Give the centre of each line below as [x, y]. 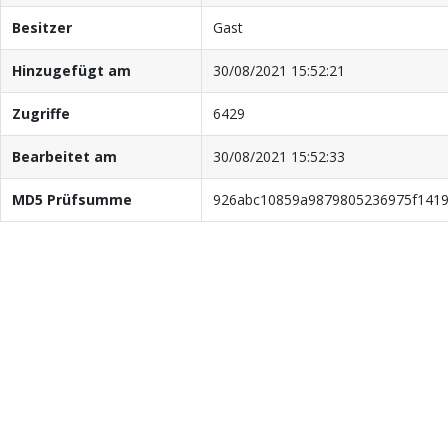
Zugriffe [40, 113]
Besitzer [41, 27]
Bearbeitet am [64, 156]
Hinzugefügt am [71, 70]
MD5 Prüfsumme [71, 199]
